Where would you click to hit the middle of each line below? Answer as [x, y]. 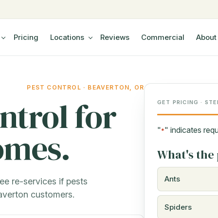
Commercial [163, 37]
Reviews [115, 37]
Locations [67, 37]
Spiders [178, 207]
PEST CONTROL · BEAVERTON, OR [85, 88]
